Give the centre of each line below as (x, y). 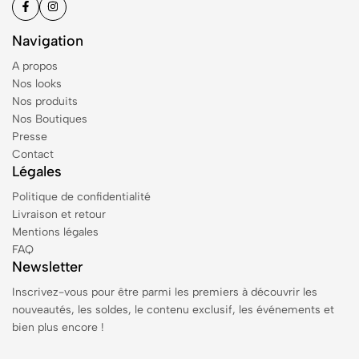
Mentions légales (55, 232)
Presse (30, 137)
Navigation (48, 41)
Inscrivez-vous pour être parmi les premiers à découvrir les (165, 292)
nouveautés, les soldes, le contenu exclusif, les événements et (173, 310)
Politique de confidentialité (81, 197)
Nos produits (45, 101)
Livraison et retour (59, 214)
